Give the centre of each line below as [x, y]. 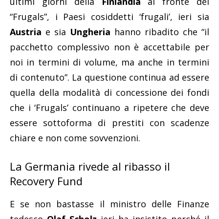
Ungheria [90, 32]
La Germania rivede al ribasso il [90, 166]
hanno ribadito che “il [160, 32]
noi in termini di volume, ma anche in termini [109, 62]
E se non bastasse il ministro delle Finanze [109, 204]
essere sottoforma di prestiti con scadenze [109, 123]
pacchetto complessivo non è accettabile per [109, 47]
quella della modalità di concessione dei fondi [109, 93]
